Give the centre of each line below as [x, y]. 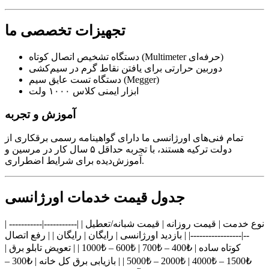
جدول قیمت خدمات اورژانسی [95, 198]
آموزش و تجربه [40, 114]
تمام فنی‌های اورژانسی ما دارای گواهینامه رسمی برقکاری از [124, 138]
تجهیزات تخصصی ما [65, 31]
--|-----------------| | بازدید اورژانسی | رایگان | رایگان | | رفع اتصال [127, 235]
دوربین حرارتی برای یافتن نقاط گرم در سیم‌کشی [125, 68]
